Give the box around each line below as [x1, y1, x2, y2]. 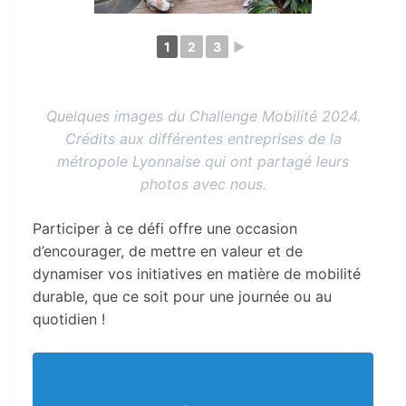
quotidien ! [33, 309, 105, 328]
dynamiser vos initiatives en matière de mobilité [33, 264, 361, 283]
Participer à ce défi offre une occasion [33, 218, 297, 237]
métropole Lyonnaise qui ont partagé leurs [57, 151, 349, 170]
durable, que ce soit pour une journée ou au [33, 286, 332, 305]
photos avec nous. [140, 174, 266, 193]
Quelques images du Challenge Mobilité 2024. [45, 106, 361, 125]
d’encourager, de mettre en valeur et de [33, 241, 303, 260]
